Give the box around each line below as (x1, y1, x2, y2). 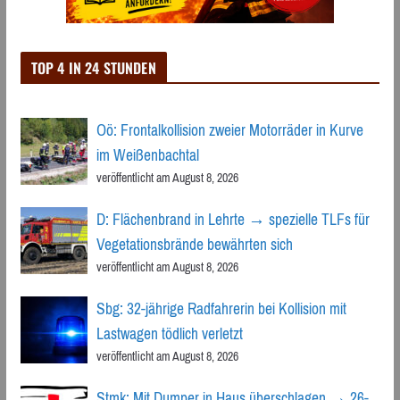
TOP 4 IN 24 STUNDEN (30, 56, 156, 79)
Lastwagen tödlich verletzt (96, 319, 243, 348)
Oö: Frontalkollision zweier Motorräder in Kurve (96, 115, 363, 145)
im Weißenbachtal (96, 140, 199, 170)
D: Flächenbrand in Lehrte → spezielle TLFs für (96, 204, 370, 234)
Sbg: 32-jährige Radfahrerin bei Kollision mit (96, 294, 346, 323)
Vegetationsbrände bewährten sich (96, 229, 293, 259)
